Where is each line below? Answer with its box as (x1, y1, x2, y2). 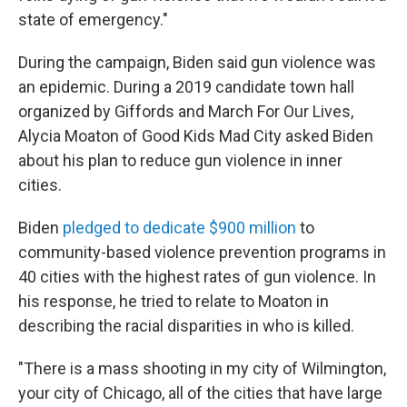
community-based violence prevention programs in (18, 243, 386, 263)
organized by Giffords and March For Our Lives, (18, 102, 353, 122)
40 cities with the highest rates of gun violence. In (18, 267, 376, 287)
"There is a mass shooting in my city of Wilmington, (18, 359, 386, 379)
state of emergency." (18, 10, 168, 30)
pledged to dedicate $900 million (63, 218, 296, 238)
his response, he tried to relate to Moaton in (18, 292, 329, 312)
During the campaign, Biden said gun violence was (18, 53, 376, 73)
